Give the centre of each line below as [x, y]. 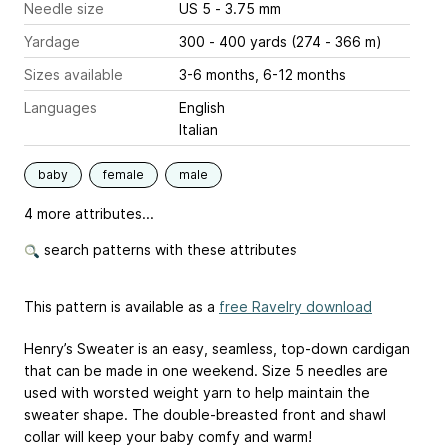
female [123, 175]
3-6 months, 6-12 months [262, 75]
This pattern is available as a [121, 307]
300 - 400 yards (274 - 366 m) [280, 42]
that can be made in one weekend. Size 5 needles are [206, 371]
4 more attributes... [89, 214]
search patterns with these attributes [168, 250]
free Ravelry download [295, 307]
